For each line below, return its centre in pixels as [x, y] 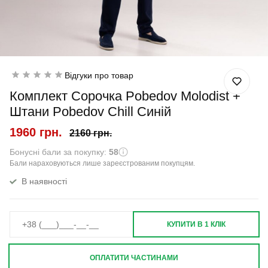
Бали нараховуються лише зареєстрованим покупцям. [102, 163]
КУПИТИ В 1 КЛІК [196, 224]
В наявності [44, 181]
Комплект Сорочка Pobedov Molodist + [125, 96]
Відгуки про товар [99, 75]
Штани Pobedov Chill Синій [90, 112]
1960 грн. [36, 132]
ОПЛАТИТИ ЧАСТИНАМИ [134, 258]
